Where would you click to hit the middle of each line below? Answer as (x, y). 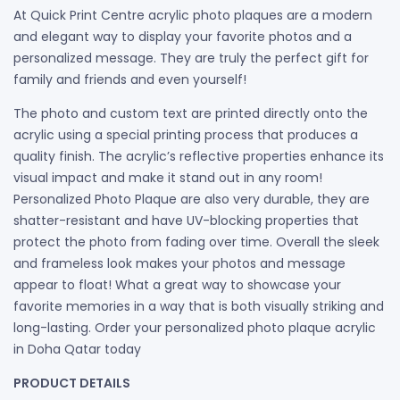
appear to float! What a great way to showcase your (177, 284)
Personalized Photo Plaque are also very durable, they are (192, 199)
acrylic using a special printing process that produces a (186, 134)
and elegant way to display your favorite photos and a (183, 36)
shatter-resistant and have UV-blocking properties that (186, 220)
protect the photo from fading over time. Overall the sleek (196, 242)
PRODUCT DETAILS (72, 383)
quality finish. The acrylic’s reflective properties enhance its (199, 156)
